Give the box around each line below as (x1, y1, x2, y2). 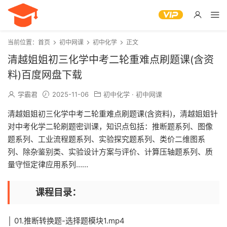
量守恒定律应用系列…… (8, 160, 88, 169)
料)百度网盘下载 (8, 69, 82, 81)
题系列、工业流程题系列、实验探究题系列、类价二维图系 (8, 134, 205, 144)
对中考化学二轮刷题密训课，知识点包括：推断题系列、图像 (8, 122, 213, 131)
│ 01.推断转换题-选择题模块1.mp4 (8, 216, 125, 225)
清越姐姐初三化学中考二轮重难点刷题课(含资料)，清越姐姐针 (8, 109, 218, 119)
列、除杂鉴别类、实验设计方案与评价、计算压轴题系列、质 (8, 147, 213, 157)
